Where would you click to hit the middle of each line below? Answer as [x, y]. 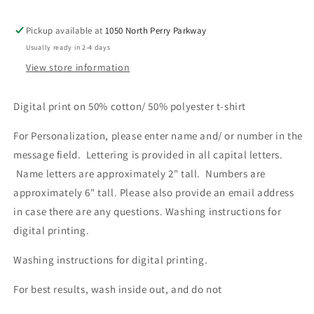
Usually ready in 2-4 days [68, 48]
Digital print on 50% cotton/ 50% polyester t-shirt [130, 107]
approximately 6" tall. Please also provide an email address [154, 193]
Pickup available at [66, 31]
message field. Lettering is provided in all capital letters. [148, 155]
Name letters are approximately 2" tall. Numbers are [139, 174]
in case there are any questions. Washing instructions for [148, 212]
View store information [78, 68]
